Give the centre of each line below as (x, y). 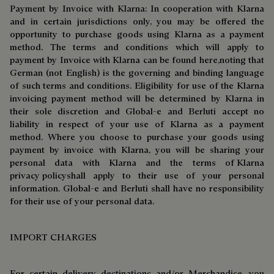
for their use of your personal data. (82, 201)
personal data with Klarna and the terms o (120, 162)
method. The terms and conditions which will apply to (137, 47)
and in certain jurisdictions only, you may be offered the (137, 21)
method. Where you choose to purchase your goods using (137, 137)
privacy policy (38, 175)
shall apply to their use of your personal (165, 175)
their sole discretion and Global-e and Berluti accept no (137, 111)
